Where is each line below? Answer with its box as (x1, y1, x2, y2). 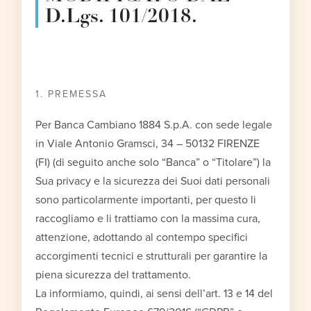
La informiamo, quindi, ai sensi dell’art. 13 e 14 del (35, 286, 274, 301)
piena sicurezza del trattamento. (35, 267, 192, 282)
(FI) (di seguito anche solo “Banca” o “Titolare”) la (35, 155, 271, 169)
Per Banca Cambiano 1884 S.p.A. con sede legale (35, 117, 273, 132)
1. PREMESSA (35, 87, 108, 100)
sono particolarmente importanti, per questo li (35, 192, 257, 207)
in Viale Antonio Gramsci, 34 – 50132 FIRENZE (35, 136, 260, 151)
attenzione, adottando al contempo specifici (35, 230, 249, 244)
